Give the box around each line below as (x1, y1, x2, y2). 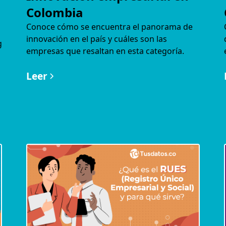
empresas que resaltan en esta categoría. (26, 45, 184, 56)
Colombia (26, 4, 83, 21)
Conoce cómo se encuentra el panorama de (26, 21, 193, 32)
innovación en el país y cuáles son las (26, 33, 167, 44)
